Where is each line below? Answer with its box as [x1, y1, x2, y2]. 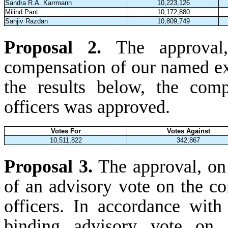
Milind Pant [5, 8, 39, 16]
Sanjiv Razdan [5, 17, 48, 25]
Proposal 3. [4, 156, 93, 177]
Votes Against [166, 127, 210, 135]
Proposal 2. [4, 37, 117, 58]
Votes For [50, 127, 81, 135]
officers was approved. [4, 96, 170, 117]
